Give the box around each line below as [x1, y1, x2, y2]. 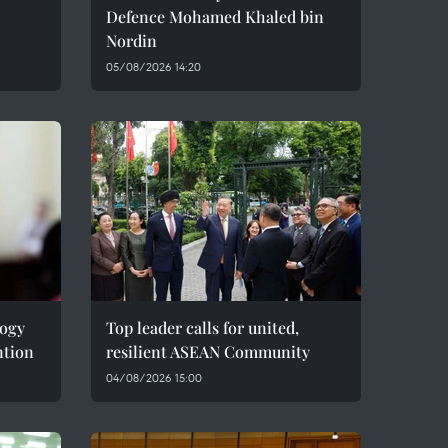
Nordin [106, 30, 157, 51]
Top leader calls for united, [106, 317, 299, 338]
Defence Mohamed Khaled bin [106, 6, 324, 27]
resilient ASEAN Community [106, 341, 310, 362]
